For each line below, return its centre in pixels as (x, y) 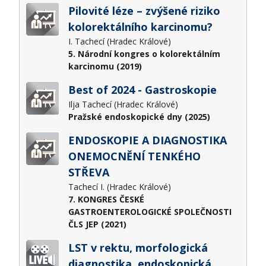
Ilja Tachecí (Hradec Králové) (124, 104)
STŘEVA (88, 172)
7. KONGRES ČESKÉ (106, 199)
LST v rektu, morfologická (138, 247)
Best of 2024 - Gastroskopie (142, 89)
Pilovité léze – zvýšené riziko (144, 10)
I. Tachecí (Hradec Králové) (121, 41)
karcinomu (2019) (105, 66)
